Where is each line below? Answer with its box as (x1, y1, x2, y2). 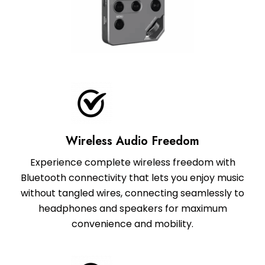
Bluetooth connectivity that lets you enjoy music (21, 171, 244, 185)
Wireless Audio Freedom (66, 132, 199, 150)
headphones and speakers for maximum (38, 202, 227, 216)
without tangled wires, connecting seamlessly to (21, 186, 244, 201)
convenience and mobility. (72, 217, 193, 231)
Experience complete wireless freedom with (30, 156, 235, 170)
